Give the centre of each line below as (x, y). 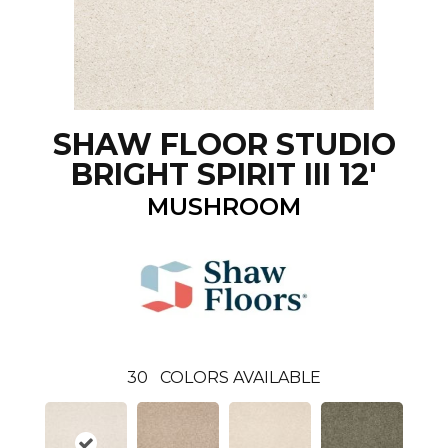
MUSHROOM (224, 206)
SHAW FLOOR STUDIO (224, 144)
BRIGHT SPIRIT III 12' (224, 174)
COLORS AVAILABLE (240, 377)
